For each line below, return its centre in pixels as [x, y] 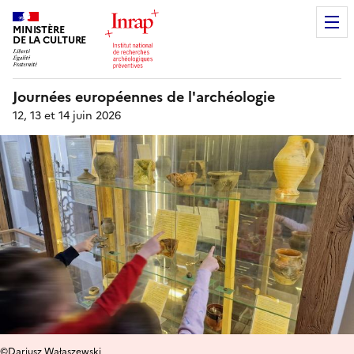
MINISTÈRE [39, 30]
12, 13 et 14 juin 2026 [67, 116]
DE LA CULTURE [50, 40]
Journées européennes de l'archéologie [144, 97]
